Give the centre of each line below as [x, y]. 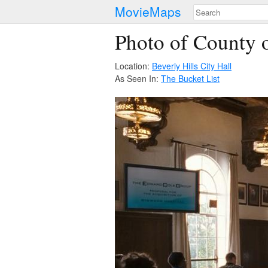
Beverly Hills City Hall [192, 66]
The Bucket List [190, 78]
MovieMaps [148, 11]
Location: [133, 66]
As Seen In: [138, 78]
